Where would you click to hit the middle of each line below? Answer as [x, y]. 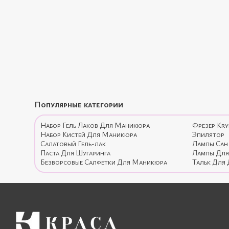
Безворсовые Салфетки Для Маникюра [104, 162]
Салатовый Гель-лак [73, 144]
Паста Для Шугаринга [76, 153]
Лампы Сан [210, 144]
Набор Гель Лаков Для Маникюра [95, 125]
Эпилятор [208, 134]
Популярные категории [79, 105]
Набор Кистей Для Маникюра [89, 134]
